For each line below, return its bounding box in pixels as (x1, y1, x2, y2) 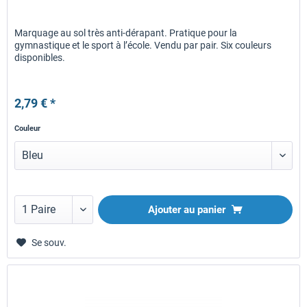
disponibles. (14, 52, 66, 64)
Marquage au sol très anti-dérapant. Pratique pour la (14, 27, 238, 39)
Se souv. (32, 237, 67, 249)
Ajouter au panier (148, 204, 226, 217)
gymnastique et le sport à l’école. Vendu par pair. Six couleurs (14, 40, 272, 51)
